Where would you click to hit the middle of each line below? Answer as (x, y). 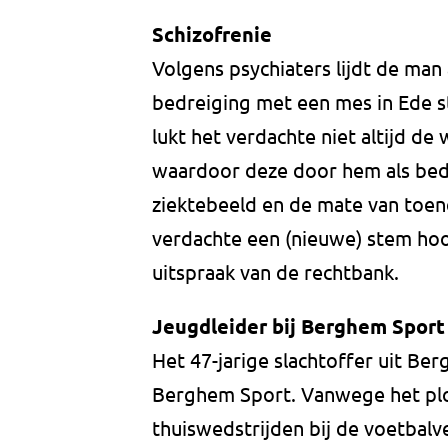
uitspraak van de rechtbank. (275, 272)
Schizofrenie (212, 34)
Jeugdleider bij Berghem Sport (298, 326)
